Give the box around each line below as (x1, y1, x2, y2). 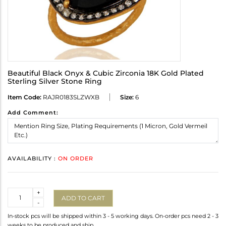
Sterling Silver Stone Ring (8, 77, 102, 86)
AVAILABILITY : (8, 155, 58, 162)
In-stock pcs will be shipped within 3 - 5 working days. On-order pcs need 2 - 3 (8, 212, 218, 220)
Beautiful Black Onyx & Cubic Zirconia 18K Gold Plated (8, 69, 204, 78)
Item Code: (8, 93, 41, 101)
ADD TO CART (62, 194, 105, 202)
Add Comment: (8, 109, 59, 117)
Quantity (8, 188, 34, 196)
